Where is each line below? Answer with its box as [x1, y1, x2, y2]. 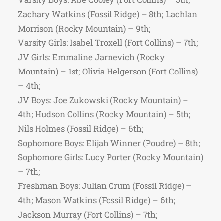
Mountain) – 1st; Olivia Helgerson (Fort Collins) [18, 66, 198, 77]
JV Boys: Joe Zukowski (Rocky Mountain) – [18, 94, 188, 106]
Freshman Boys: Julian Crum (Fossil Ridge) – [18, 180, 192, 191]
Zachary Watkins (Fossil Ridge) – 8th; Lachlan [18, 8, 197, 20]
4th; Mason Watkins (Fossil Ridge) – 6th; [18, 194, 176, 206]
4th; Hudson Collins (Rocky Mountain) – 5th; [18, 109, 191, 120]
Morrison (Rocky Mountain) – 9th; [18, 23, 151, 34]
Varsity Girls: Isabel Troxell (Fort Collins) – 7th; [18, 37, 198, 48]
